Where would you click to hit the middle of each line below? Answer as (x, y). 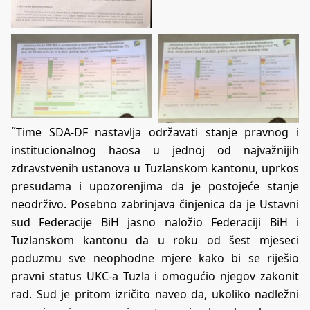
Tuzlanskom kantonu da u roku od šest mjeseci (155, 240)
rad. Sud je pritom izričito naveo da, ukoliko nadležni (155, 294)
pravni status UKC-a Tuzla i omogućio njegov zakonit (155, 276)
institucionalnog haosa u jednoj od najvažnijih (155, 150)
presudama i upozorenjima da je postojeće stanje (155, 186)
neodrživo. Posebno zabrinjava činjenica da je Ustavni (155, 204)
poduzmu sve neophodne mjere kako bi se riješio (155, 258)
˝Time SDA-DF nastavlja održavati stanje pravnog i (155, 132)
